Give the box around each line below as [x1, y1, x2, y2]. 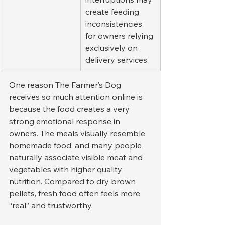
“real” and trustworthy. [9, 200, 93, 211]
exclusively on [85, 43, 140, 53]
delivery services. [85, 55, 149, 65]
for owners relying [85, 31, 155, 41]
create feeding [85, 7, 141, 17]
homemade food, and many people [9, 140, 144, 151]
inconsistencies [85, 19, 144, 29]
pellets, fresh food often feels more [9, 188, 142, 199]
